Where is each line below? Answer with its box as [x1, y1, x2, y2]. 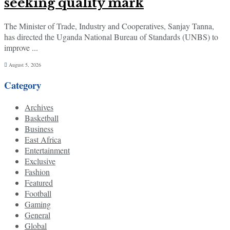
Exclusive [25, 155, 55, 166]
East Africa [25, 133, 61, 145]
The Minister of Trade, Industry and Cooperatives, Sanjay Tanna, [4, 21, 214, 32]
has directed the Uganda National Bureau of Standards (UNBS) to [4, 31, 218, 43]
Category [4, 78, 41, 92]
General [25, 209, 50, 220]
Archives [25, 101, 53, 112]
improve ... [4, 42, 38, 53]
